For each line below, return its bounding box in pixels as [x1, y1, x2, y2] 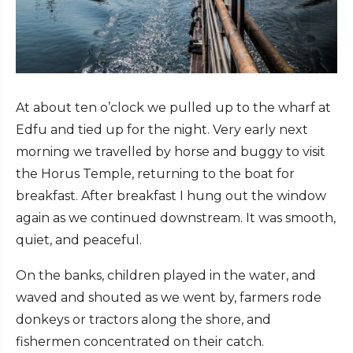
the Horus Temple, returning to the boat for [16, 166, 295, 181]
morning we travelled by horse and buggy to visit [16, 144, 325, 159]
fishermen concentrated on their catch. [16, 334, 264, 349]
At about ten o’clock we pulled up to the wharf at [16, 100, 331, 115]
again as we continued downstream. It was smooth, [16, 210, 336, 225]
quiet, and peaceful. [16, 232, 142, 247]
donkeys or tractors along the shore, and [16, 312, 271, 327]
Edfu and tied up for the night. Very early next [16, 122, 308, 137]
